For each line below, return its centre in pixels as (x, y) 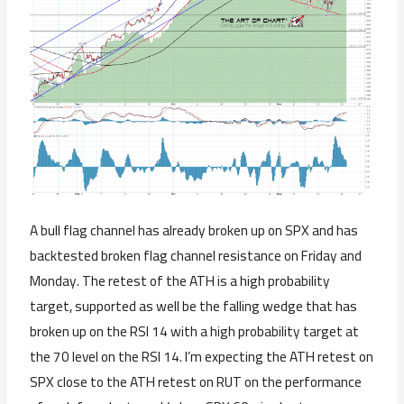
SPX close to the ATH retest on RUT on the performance (196, 381)
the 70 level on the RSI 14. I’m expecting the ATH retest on (202, 356)
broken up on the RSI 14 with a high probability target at (195, 331)
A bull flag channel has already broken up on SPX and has (194, 230)
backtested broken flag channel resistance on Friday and (196, 255)
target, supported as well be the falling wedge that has (194, 306)
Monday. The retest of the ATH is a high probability (180, 280)
